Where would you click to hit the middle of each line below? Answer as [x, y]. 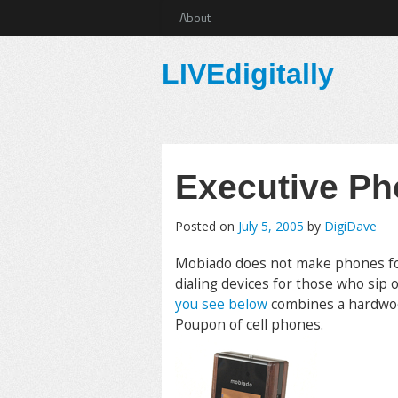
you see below [221, 304]
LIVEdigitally [248, 74]
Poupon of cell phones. [249, 325]
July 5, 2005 [271, 226]
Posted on [207, 226]
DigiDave [350, 226]
